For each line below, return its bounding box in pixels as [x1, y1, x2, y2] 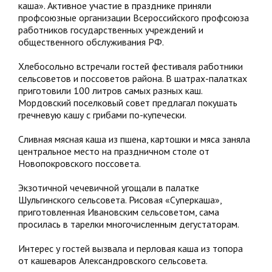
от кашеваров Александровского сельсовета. [18, 254, 208, 267]
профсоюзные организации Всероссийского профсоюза [18, 12, 249, 24]
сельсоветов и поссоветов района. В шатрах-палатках [18, 72, 247, 84]
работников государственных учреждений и [18, 24, 203, 36]
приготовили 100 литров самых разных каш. [18, 84, 202, 97]
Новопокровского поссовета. [18, 157, 141, 169]
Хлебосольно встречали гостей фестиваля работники [18, 60, 243, 72]
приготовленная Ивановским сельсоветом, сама [18, 206, 219, 218]
